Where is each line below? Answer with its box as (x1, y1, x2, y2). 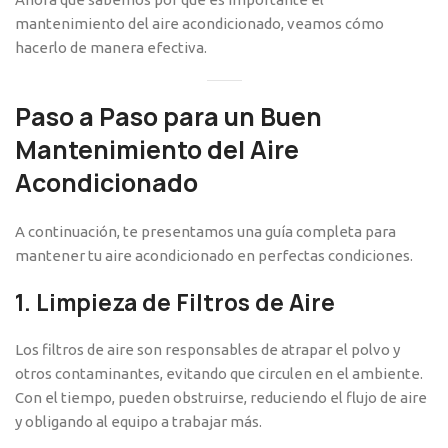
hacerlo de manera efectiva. (15, 39, 207, 57)
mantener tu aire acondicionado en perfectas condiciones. (15, 247, 413, 265)
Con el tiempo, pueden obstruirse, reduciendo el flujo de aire (15, 389, 427, 407)
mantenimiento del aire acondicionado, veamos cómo (15, 15, 384, 33)
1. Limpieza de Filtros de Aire (15, 288, 335, 319)
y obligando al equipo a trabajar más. (15, 413, 262, 431)
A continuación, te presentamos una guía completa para (15, 223, 396, 241)
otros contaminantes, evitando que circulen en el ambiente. (15, 365, 423, 383)
